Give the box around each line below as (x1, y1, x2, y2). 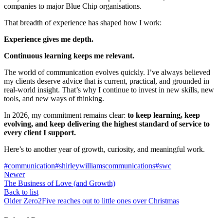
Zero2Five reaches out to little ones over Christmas (23, 197, 179, 205)
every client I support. (4, 128, 76, 137)
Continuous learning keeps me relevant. (4, 52, 134, 60)
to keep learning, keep (127, 111, 200, 120)
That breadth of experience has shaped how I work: (4, 18, 162, 27)
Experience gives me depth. (4, 35, 93, 44)
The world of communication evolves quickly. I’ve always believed (4, 68, 210, 77)
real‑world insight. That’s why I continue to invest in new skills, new (4, 86, 214, 94)
